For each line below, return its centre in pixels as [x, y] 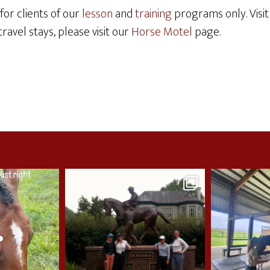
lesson [99, 14]
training [155, 14]
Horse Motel [162, 32]
